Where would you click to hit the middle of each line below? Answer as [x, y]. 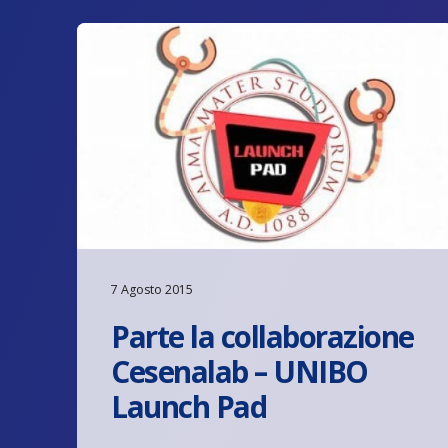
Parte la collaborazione [262, 336]
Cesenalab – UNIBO [239, 371]
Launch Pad [189, 406]
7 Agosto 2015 [152, 289]
